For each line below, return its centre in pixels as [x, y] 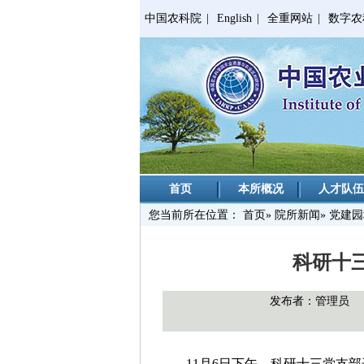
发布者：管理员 [310, 301]
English [234, 18]
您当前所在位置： [196, 215]
